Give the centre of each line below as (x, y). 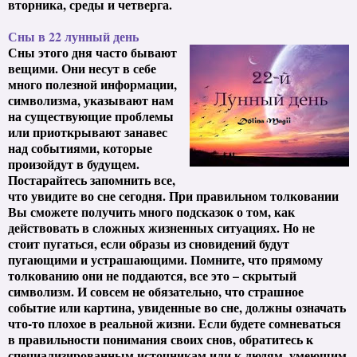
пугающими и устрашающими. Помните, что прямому (165, 259)
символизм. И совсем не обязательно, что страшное (156, 291)
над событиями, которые (80, 147)
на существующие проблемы (91, 116)
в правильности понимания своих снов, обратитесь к (161, 339)
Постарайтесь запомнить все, (92, 179)
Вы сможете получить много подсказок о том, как (151, 211)
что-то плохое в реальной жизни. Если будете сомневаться (175, 323)
